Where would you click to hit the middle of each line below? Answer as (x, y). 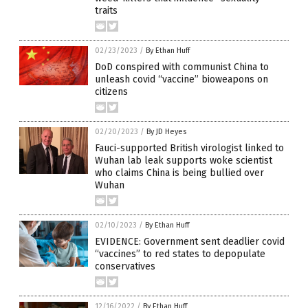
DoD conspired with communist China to (182, 67)
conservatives (125, 267)
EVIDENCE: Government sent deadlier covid (190, 242)
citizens (111, 92)
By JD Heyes (166, 132)
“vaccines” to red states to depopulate (180, 254)
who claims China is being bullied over (179, 173)
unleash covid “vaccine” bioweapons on (181, 80)
